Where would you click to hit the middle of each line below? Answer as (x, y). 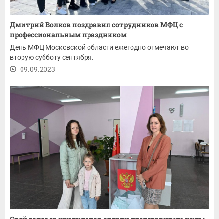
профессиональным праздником (68, 35)
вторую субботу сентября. (52, 57)
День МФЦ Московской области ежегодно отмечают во (99, 48)
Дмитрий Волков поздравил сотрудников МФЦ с (96, 25)
